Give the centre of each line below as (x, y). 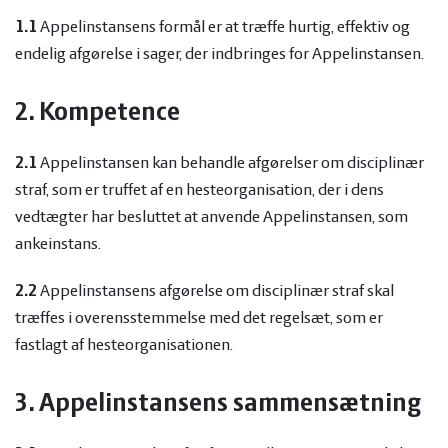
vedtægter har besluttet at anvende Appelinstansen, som (211, 217)
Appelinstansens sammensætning (230, 404)
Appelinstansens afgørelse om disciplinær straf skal (215, 291)
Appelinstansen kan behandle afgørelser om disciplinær (232, 163)
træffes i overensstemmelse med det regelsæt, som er (199, 318)
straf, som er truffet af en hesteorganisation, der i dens (199, 190)
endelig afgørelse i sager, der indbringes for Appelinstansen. (219, 54)
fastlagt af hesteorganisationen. (124, 345)
